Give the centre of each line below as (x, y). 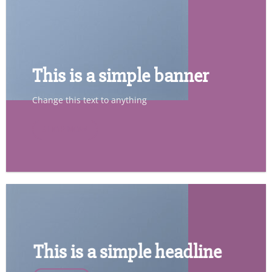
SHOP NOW (65, 129)
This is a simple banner (120, 75)
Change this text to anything (89, 100)
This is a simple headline (127, 251)
